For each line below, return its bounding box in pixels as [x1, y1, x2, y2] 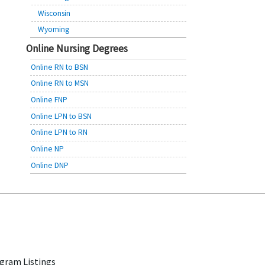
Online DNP [31, 160, 69, 170]
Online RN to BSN [31, 62, 89, 72]
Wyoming [37, 24, 69, 35]
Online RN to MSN [31, 78, 89, 89]
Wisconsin [37, 8, 70, 18]
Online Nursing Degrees [26, 41, 128, 55]
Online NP [31, 143, 64, 154]
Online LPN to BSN [31, 111, 92, 121]
